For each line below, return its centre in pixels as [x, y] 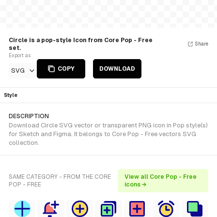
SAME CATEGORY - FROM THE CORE [60, 177]
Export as [20, 55]
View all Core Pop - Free [161, 177]
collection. [24, 143]
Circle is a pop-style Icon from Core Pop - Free [81, 40]
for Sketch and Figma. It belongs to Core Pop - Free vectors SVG [102, 134]
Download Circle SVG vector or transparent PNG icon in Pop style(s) [108, 125]
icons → [136, 185]
